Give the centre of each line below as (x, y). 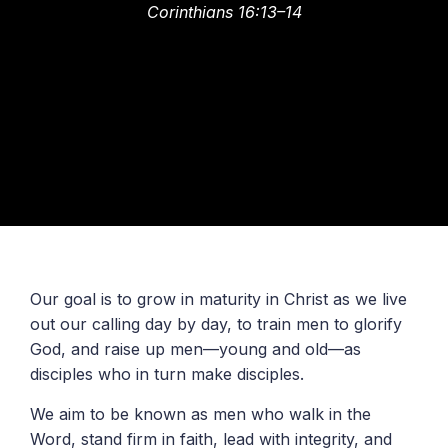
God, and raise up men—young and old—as (195, 349)
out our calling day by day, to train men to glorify (216, 324)
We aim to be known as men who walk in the (200, 413)
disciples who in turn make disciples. (167, 374)
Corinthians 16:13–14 (224, 12)
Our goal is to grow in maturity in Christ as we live (218, 299)
